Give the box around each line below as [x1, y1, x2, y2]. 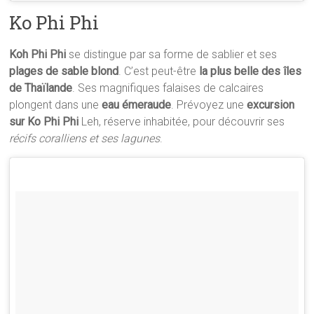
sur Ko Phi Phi [9, 115, 79, 129]
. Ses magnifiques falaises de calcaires [72, 81, 264, 95]
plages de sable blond [9, 64, 119, 78]
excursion [247, 98, 295, 112]
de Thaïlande [9, 81, 73, 95]
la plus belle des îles [199, 64, 302, 78]
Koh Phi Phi [9, 48, 67, 62]
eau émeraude [102, 98, 172, 112]
